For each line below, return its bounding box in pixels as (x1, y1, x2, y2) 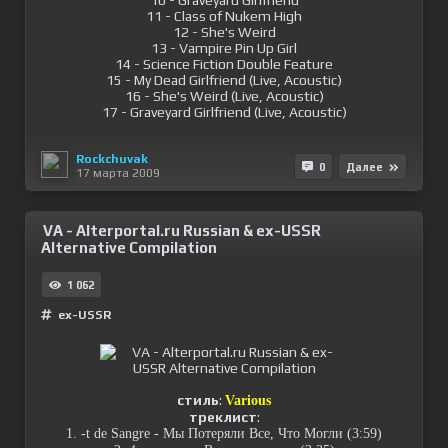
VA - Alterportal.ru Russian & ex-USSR (43, 222, 321, 239)
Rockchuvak (76, 151, 148, 166)
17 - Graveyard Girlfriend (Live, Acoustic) (101, 104, 347, 120)
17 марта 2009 (76, 165, 160, 180)
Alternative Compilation (41, 239, 217, 256)
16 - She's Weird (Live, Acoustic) (124, 88, 324, 104)
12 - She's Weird (172, 24, 276, 40)
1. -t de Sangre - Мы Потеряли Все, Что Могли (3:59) (66, 426, 382, 441)
